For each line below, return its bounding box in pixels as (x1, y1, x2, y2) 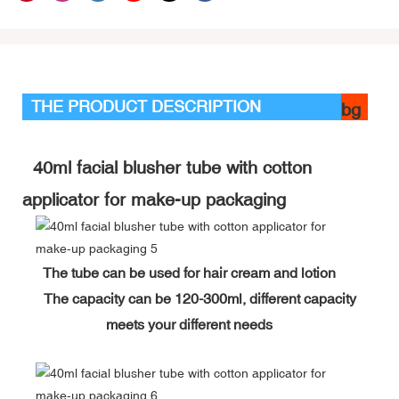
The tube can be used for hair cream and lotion (42, 264, 357, 281)
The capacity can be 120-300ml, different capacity (43, 289, 356, 306)
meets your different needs (105, 315, 294, 332)
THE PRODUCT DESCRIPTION (31, 96, 261, 116)
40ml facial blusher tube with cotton (22, 156, 312, 177)
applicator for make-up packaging (22, 188, 291, 209)
